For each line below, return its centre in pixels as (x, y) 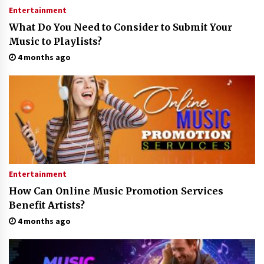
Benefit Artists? (47, 205)
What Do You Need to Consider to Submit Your (121, 27)
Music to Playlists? (55, 41)
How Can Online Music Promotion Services (116, 191)
